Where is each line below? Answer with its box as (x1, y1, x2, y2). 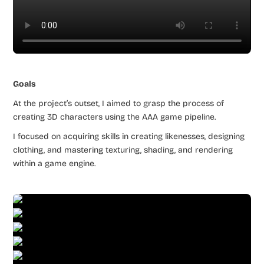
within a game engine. (13, 158, 96, 169)
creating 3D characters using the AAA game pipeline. (13, 111, 216, 122)
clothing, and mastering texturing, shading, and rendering (13, 144, 233, 155)
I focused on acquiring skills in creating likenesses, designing (13, 131, 245, 141)
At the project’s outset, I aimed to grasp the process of (13, 98, 225, 108)
